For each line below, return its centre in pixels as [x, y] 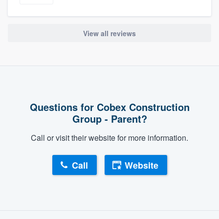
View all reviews [109, 33]
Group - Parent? [109, 118]
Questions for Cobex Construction [109, 107]
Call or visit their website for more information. [109, 137]
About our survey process [109, 199]
